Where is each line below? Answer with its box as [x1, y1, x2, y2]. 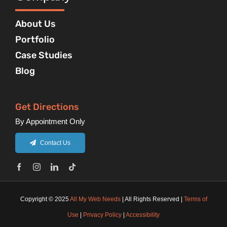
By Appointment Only [15, 117, 85, 126]
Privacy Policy [83, 211, 122, 219]
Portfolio [15, 34, 55, 46]
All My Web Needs [69, 196, 121, 203]
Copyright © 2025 [20, 196, 70, 203]
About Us [15, 18, 56, 30]
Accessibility [126, 211, 160, 219]
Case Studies [15, 50, 72, 61]
